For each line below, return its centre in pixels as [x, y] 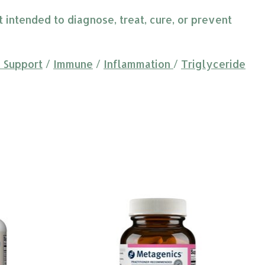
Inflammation [138, 64]
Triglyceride [213, 64]
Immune [73, 64]
